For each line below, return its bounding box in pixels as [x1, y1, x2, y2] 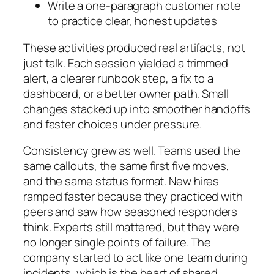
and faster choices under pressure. [23, 116, 202, 132]
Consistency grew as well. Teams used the [23, 143, 240, 159]
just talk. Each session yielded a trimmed [23, 54, 228, 71]
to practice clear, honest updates [48, 13, 217, 29]
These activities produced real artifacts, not [23, 39, 245, 56]
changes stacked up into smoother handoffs [23, 100, 250, 117]
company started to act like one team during [23, 250, 248, 266]
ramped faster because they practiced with [23, 188, 243, 205]
